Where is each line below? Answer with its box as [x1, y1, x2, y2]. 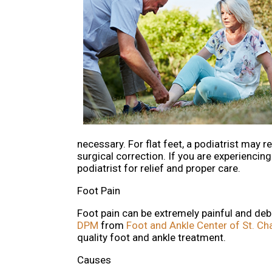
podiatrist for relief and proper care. [77, 162, 240, 175]
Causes [77, 254, 111, 267]
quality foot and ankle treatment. [77, 231, 226, 244]
